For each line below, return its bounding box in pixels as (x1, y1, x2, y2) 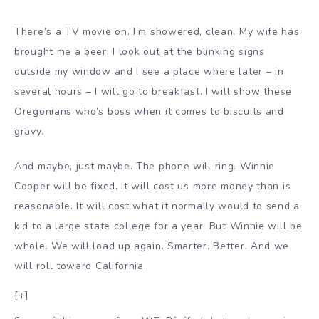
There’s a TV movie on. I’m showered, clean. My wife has (14, 25, 300, 39)
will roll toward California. (14, 259, 147, 273)
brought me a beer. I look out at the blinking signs (14, 45, 265, 59)
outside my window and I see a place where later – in (14, 65, 284, 79)
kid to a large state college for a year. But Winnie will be (14, 219, 303, 234)
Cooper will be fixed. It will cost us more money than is (14, 179, 291, 194)
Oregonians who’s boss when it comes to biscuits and (14, 105, 284, 119)
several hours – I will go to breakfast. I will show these (14, 85, 292, 99)
